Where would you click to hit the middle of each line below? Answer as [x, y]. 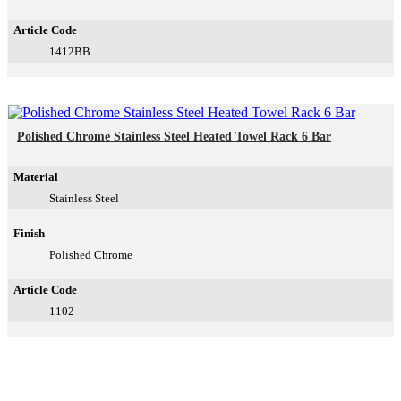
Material [36, 177]
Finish [29, 234]
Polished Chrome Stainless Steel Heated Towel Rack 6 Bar [174, 137]
